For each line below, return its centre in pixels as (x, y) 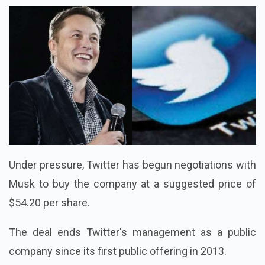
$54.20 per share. (49, 202)
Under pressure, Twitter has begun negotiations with (132, 164)
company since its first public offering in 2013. (118, 251)
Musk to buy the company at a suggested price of (132, 183)
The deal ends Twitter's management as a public (132, 232)
